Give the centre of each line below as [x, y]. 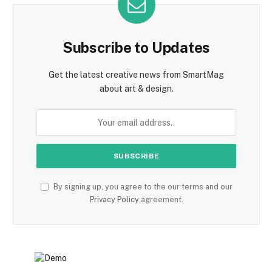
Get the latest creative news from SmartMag [136, 74]
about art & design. [136, 88]
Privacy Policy [114, 199]
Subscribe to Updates [136, 47]
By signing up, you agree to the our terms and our [142, 186]
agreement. [161, 199]
